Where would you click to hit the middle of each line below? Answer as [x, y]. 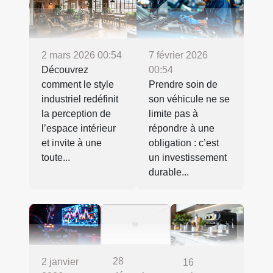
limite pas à [173, 113]
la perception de [76, 113]
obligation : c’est [184, 143]
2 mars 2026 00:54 [82, 55]
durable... [169, 172]
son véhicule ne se [189, 99]
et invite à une [72, 143]
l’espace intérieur [79, 128]
